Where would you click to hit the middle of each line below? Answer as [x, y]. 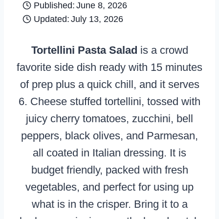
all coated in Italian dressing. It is [109, 153]
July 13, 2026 [97, 19]
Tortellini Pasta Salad [84, 50]
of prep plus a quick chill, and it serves [109, 84]
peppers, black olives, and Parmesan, [109, 135]
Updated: [51, 19]
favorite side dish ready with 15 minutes [109, 67]
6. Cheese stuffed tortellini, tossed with [109, 101]
